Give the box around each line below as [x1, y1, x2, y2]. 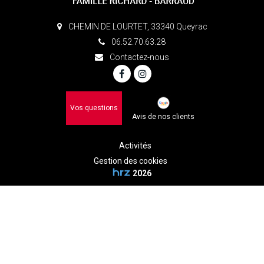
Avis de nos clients [131, 112, 194, 121]
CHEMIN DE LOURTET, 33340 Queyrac [66, 21, 207, 31]
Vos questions [70, 103, 118, 112]
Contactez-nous [108, 52, 169, 62]
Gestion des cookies [94, 156, 167, 166]
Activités [118, 140, 151, 150]
